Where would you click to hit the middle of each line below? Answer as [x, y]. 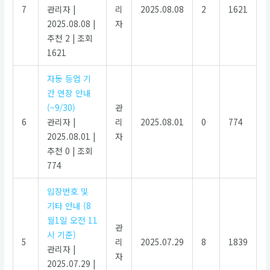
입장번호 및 [67, 191]
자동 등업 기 [69, 79]
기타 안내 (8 [69, 206]
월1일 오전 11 [72, 220]
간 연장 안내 [69, 93]
